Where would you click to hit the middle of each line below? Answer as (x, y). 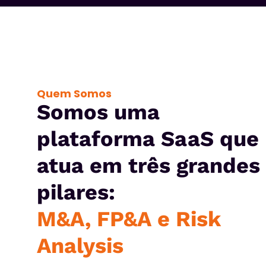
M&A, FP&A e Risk (129, 219)
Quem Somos (74, 94)
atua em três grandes (148, 166)
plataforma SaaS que (148, 139)
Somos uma (98, 112)
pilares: (76, 192)
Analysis (80, 246)
